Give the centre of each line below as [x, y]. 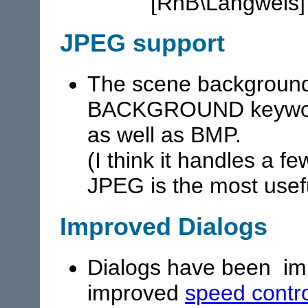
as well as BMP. [170, 135]
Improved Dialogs [164, 227]
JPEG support [142, 43]
